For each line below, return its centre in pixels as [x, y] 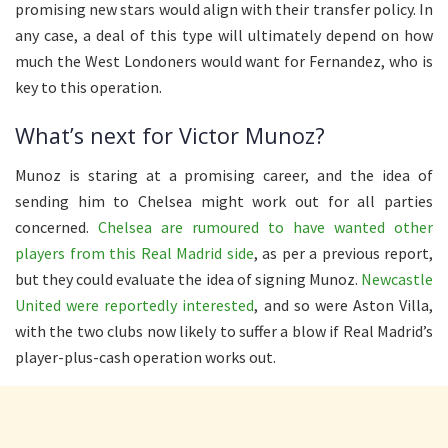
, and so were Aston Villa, [343, 305]
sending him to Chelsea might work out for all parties [224, 201]
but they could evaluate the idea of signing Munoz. [188, 279]
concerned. [56, 227]
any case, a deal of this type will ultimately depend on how [224, 34]
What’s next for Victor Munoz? [170, 136]
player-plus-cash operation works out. [145, 357]
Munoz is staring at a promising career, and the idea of [224, 175]
